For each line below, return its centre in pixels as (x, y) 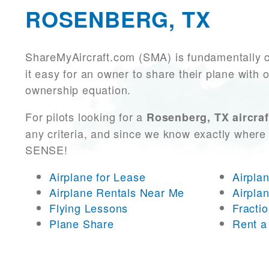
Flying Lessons (89, 208)
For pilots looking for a (86, 117)
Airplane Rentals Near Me (117, 192)
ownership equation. (80, 90)
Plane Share (82, 224)
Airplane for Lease (98, 177)
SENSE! (47, 150)
